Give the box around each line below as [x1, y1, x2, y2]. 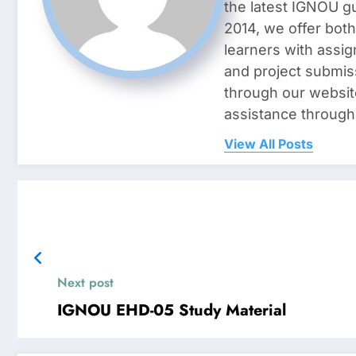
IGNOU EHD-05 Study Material [57, 298, 286, 322]
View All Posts [224, 135, 313, 152]
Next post [57, 273, 114, 292]
